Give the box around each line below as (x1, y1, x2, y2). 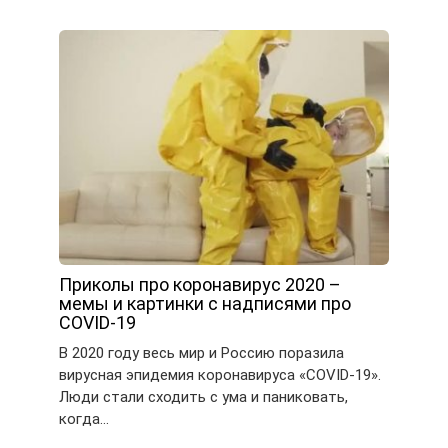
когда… (59, 410, 109, 429)
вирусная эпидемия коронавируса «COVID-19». (59, 366, 381, 385)
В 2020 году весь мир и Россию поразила (59, 344, 344, 363)
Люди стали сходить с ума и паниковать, (59, 388, 348, 407)
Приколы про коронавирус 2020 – (59, 274, 341, 296)
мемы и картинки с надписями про (59, 293, 351, 315)
